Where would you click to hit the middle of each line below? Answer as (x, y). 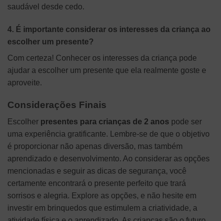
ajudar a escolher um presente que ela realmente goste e (107, 70)
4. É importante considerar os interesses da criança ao (109, 29)
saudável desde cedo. (46, 7)
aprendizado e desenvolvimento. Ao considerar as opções (109, 159)
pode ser (185, 122)
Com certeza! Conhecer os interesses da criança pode (102, 58)
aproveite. (25, 82)
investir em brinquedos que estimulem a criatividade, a (102, 208)
